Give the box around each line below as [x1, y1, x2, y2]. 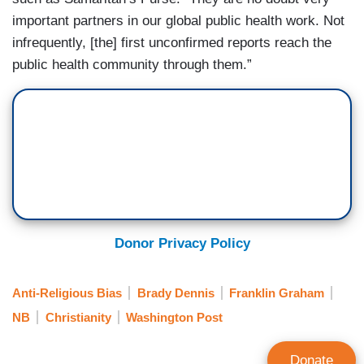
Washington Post [126, 310, 223, 324]
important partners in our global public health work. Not [12, 13, 344, 29]
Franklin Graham [229, 285, 324, 300]
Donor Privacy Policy [114, 236, 250, 252]
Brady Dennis [136, 285, 214, 300]
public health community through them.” [12, 57, 252, 73]
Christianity [45, 310, 111, 324]
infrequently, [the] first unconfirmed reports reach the [12, 35, 331, 51]
